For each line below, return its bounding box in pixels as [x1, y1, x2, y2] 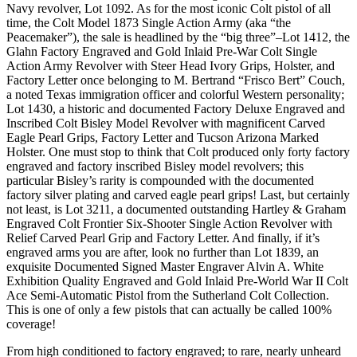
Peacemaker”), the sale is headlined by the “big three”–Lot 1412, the [6, 29, 350, 44]
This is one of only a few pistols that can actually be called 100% [6, 302, 331, 316]
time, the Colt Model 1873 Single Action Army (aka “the [6, 15, 291, 29]
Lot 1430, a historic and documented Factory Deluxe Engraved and [6, 101, 345, 116]
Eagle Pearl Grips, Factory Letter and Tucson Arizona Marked [6, 130, 319, 144]
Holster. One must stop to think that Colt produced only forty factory [6, 144, 350, 159]
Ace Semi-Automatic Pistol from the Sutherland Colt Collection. [6, 288, 329, 302]
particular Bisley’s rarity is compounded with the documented [6, 173, 314, 187]
